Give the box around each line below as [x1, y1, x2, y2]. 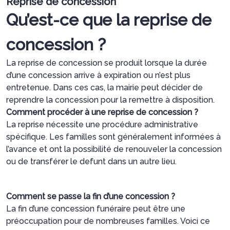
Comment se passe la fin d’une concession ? [6, 191, 175, 201]
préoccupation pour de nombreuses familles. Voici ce [6, 216, 210, 226]
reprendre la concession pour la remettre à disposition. [6, 94, 215, 105]
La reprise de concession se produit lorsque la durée [6, 57, 207, 68]
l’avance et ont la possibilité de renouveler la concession [6, 144, 222, 154]
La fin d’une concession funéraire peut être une [6, 203, 185, 214]
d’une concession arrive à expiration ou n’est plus [6, 70, 190, 80]
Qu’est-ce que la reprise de [6, 10, 212, 29]
